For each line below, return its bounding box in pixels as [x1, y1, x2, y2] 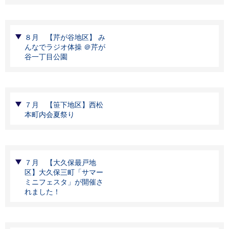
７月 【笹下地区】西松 [25, 100, 103, 109]
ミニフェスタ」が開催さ [25, 177, 103, 186]
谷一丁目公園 [25, 52, 67, 61]
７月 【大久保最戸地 [25, 158, 96, 167]
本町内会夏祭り [25, 110, 75, 119]
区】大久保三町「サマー [25, 168, 103, 176]
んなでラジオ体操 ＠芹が [25, 42, 105, 51]
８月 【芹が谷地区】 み [25, 33, 105, 41]
